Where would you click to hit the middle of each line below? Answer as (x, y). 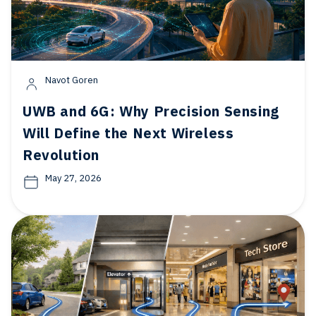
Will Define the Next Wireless (128, 133)
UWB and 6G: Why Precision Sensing (151, 111)
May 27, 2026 (73, 178)
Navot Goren (72, 80)
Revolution (61, 155)
